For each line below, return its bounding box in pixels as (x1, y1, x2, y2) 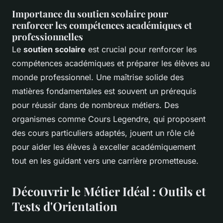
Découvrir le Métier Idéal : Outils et (12, 183, 206, 199)
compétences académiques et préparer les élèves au (12, 58, 210, 68)
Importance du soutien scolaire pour (12, 7, 168, 20)
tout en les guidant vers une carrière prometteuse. (12, 155, 199, 166)
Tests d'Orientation (12, 198, 117, 214)
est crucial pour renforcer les (86, 44, 197, 54)
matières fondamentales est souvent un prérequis (12, 86, 196, 96)
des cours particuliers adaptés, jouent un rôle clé (12, 127, 195, 138)
